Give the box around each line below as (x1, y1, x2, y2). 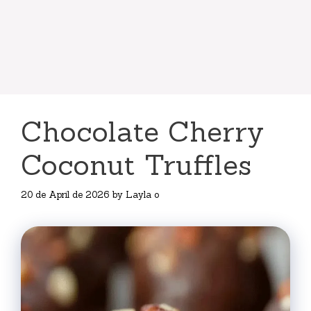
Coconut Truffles (21, 147, 251, 183)
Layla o (126, 188, 159, 201)
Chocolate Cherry (21, 114, 264, 149)
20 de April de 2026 (21, 188, 109, 201)
